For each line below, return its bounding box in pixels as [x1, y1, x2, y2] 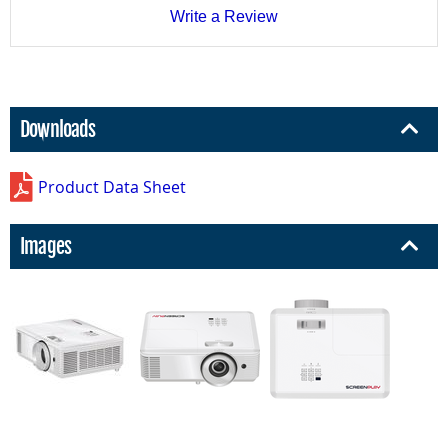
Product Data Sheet [38, 175, 186, 198]
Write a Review [170, 7, 278, 25]
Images [20, 233, 72, 259]
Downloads [20, 116, 96, 142]
